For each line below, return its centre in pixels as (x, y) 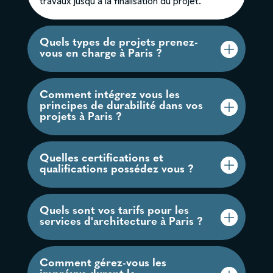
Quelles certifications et (101, 158)
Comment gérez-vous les (103, 263)
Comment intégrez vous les (109, 95)
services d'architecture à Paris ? (121, 222)
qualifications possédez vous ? (116, 169)
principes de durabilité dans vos (121, 106)
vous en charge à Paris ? (101, 54)
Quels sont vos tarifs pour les (114, 211)
